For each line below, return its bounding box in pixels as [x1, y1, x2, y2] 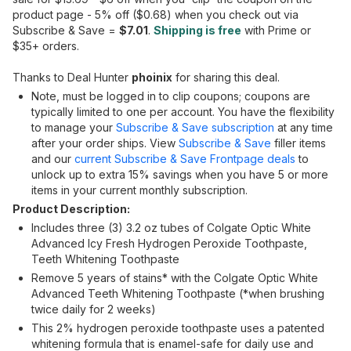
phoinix [132, 71, 172, 84]
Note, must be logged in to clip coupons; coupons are [31, 89, 310, 103]
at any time [274, 121, 333, 134]
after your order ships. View [31, 136, 179, 150]
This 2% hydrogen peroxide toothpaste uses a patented [31, 321, 324, 335]
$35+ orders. [13, 39, 79, 52]
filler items [271, 136, 326, 150]
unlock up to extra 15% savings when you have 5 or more [31, 168, 328, 181]
